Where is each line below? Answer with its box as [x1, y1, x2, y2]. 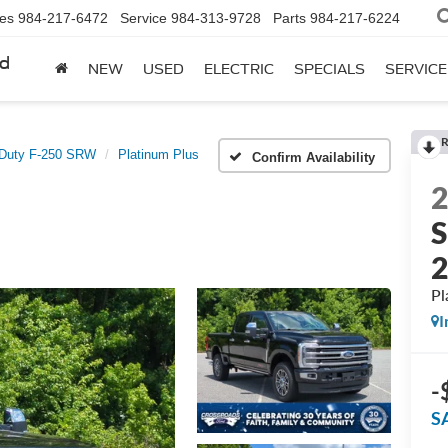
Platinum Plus [118, 147, 199, 162]
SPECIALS [294, 61, 365, 78]
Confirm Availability [252, 149, 375, 165]
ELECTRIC [204, 61, 274, 78]
